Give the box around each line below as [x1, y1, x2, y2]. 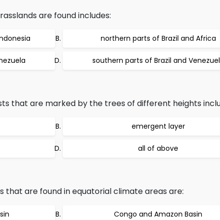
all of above [138, 143, 178, 153]
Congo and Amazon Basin [114, 209, 202, 219]
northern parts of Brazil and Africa [100, 33, 216, 43]
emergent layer [131, 121, 185, 131]
